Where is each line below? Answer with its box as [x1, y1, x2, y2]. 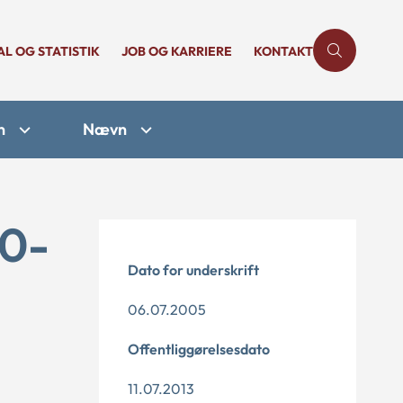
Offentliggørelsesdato [128, 340, 270, 358]
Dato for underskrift [128, 261, 259, 279]
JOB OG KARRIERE [121, 43, 232, 59]
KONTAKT [254, 43, 313, 59]
